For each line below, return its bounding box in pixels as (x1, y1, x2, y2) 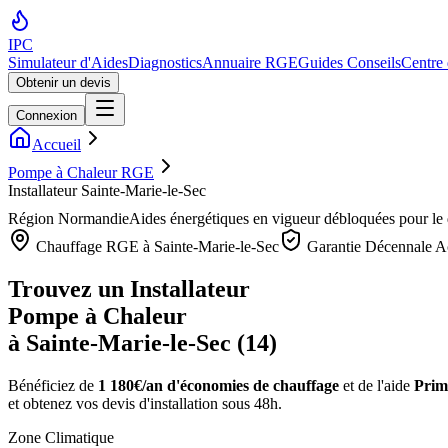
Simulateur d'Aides (8, 54, 128, 71)
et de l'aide (339, 376, 414, 394)
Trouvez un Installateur (8, 275, 250, 302)
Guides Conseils (298, 54, 401, 71)
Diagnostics (128, 54, 202, 71)
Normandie (58, 210, 129, 227)
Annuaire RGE (202, 54, 298, 71)
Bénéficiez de (8, 376, 98, 394)
